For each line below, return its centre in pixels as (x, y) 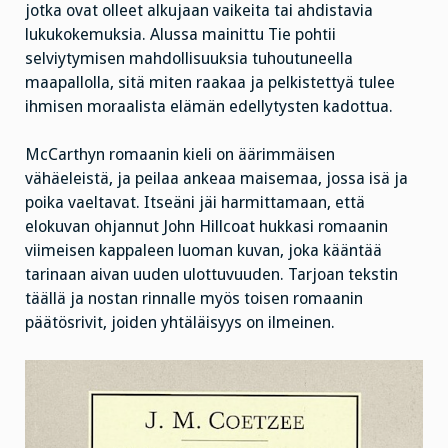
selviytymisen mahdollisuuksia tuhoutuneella (189, 58)
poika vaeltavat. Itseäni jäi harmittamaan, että (195, 203)
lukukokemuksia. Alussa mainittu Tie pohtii (180, 34)
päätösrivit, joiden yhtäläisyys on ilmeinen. (180, 323)
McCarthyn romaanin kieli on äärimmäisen (180, 155)
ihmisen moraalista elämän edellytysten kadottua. (209, 106)
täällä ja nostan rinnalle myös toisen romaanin (194, 299)
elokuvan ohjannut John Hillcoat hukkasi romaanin (206, 227)
